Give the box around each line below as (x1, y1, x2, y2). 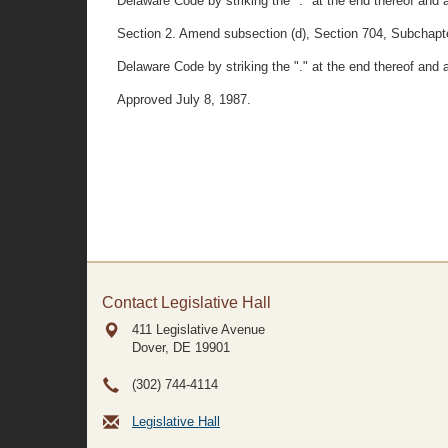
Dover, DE (132, 340, 191, 355)
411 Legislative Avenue (132, 322, 265, 337)
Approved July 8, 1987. (117, 92, 251, 107)
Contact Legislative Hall (102, 294, 271, 311)
